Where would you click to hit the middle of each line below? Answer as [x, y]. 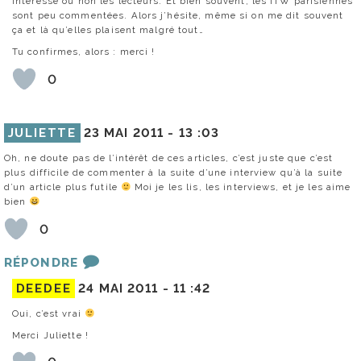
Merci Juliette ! [50, 335]
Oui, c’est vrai [48, 313]
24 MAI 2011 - [126, 288]
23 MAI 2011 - [131, 133]
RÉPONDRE [41, 263]
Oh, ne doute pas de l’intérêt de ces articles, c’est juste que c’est [169, 158]
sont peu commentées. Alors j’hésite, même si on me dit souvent [178, 16]
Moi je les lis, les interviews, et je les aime [241, 187]
